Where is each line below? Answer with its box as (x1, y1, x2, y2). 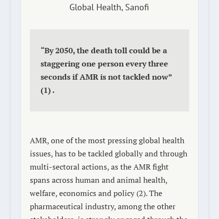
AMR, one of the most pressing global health (29, 135, 184, 146)
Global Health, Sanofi (69, 1, 150, 13)
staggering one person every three (40, 58, 168, 69)
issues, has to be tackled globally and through (29, 148, 187, 159)
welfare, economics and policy (29, 188, 136, 198)
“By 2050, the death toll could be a (40, 45, 167, 56)
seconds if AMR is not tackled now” (40, 71, 172, 82)
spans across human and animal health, (29, 175, 167, 185)
